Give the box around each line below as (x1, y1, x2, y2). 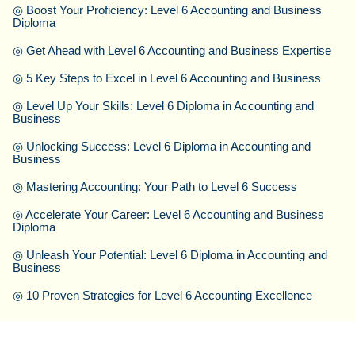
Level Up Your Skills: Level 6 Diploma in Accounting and (26, 98, 314, 113)
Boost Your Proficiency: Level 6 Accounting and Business (26, 2, 322, 17)
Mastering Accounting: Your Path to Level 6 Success (26, 179, 297, 193)
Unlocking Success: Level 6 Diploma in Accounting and (26, 139, 311, 153)
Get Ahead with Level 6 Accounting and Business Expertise (26, 43, 331, 57)
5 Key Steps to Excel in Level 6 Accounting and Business (26, 71, 321, 85)
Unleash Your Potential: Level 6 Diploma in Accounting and (26, 247, 327, 261)
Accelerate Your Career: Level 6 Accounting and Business (25, 207, 324, 221)
